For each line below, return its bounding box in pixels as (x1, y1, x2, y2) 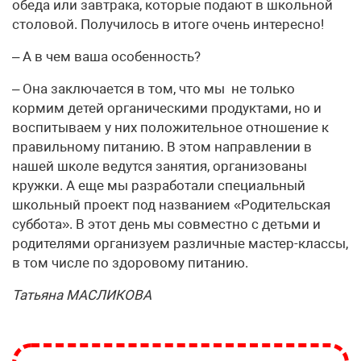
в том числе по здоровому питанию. (12, 255, 248, 272)
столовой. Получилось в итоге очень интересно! (12, 16, 324, 33)
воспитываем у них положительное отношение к (12, 119, 329, 136)
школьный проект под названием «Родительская (12, 197, 330, 214)
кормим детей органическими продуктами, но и (12, 100, 322, 117)
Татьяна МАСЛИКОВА (12, 287, 151, 304)
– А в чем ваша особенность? (12, 48, 201, 65)
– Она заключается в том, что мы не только (12, 81, 295, 98)
